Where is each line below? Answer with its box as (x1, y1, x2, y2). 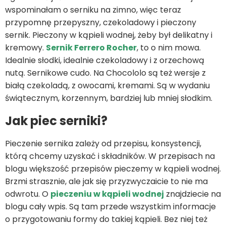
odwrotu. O (5, 188, 50, 200)
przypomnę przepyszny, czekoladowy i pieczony (5, 17, 196, 29)
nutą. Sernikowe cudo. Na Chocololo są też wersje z (5, 67, 206, 79)
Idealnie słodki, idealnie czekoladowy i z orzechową (5, 54, 204, 67)
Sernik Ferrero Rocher (46, 42, 137, 54)
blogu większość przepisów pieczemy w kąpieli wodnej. (5, 163, 221, 175)
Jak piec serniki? (5, 112, 107, 130)
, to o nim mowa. (137, 42, 201, 54)
